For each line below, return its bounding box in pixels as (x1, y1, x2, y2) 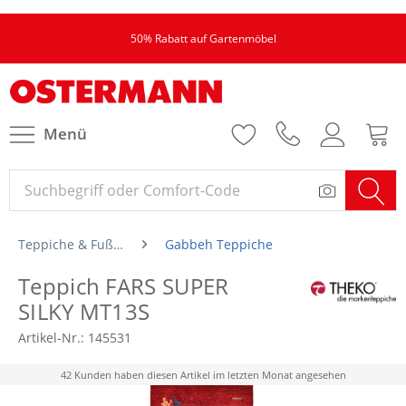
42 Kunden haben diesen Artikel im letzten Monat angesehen (60, 368, 346, 382)
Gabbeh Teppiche (164, 236, 273, 253)
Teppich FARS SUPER (18, 271, 229, 301)
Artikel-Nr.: (18, 329, 88, 346)
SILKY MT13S (18, 296, 150, 326)
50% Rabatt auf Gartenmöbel (130, 31, 276, 46)
